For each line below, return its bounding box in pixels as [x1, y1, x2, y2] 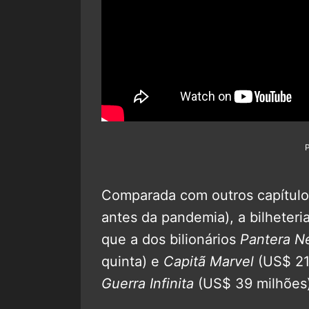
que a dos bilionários [101, 230, 240, 248]
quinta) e [101, 252, 163, 270]
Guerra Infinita [101, 275, 194, 292]
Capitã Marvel [163, 252, 254, 270]
